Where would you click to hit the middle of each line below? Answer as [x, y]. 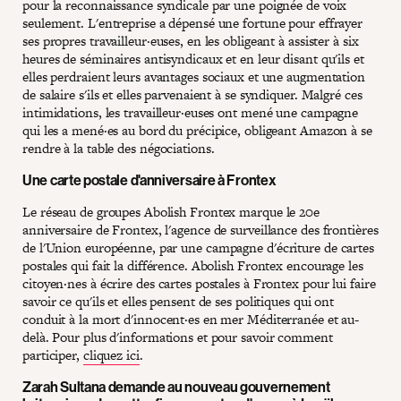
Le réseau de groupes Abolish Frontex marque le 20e [171, 212]
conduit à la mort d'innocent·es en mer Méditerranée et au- [191, 319]
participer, [53, 355]
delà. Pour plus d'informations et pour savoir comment [178, 337]
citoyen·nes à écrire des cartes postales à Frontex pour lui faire [199, 283]
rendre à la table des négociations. [119, 148]
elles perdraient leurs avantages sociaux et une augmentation [194, 77]
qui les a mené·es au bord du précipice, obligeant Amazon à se [197, 130]
